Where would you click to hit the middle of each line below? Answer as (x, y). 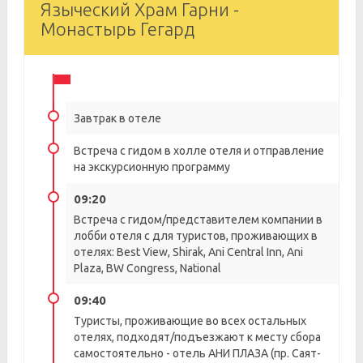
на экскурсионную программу (152, 167)
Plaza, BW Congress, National (147, 268)
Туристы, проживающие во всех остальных (190, 321)
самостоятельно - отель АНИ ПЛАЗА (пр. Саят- (197, 353)
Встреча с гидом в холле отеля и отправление (199, 151)
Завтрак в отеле (117, 118)
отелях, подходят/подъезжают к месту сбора (197, 337)
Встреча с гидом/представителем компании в (198, 220)
